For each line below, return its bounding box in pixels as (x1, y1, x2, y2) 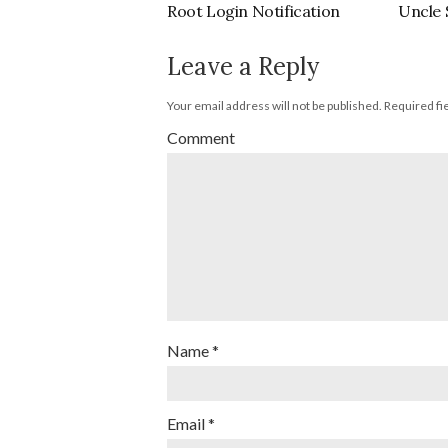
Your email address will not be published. (167, 98, 382, 113)
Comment (167, 128, 235, 147)
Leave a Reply (167, 51, 319, 82)
